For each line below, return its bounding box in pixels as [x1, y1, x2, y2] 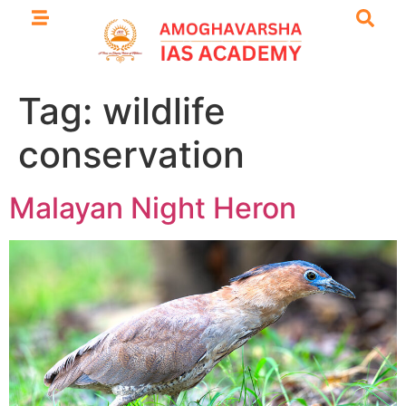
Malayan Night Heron [9, 190, 296, 227]
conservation [18, 132, 245, 178]
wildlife [102, 89, 226, 134]
